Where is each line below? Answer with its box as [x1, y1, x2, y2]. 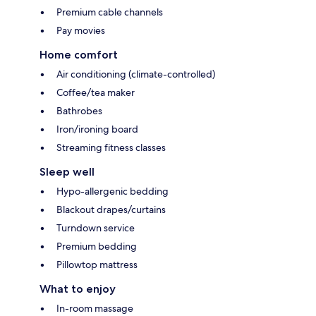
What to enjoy [39, 281, 116, 296]
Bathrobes [56, 104, 102, 117]
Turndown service [56, 221, 135, 234]
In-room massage [56, 301, 133, 315]
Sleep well [39, 164, 95, 178]
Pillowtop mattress [56, 257, 138, 271]
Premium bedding [56, 239, 137, 253]
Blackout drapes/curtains [56, 202, 166, 216]
